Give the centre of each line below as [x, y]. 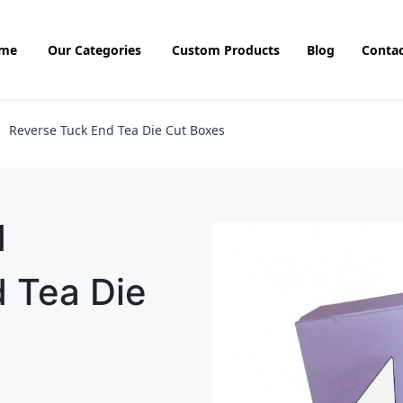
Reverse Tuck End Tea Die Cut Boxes [117, 130]
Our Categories [94, 49]
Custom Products [225, 49]
